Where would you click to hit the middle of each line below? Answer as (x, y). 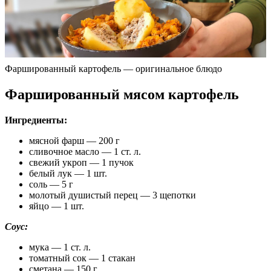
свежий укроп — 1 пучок (81, 163)
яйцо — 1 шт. (57, 206)
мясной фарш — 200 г (74, 141)
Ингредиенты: (36, 120)
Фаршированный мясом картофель (122, 95)
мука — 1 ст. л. (60, 247)
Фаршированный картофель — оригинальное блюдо (113, 69)
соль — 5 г (51, 184)
